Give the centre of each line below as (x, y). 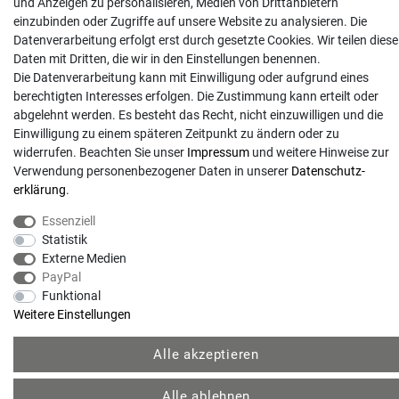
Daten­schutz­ (328, 171)
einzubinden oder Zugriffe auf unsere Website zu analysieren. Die (190, 22)
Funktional (71, 296)
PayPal (61, 277)
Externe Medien (84, 259)
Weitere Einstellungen (72, 315)
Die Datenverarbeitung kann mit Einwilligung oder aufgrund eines (191, 78)
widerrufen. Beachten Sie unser (100, 153)
